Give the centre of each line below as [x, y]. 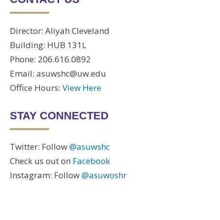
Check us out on [41, 161]
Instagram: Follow [46, 175]
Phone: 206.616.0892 [50, 59]
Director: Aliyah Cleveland [60, 30]
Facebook [91, 161]
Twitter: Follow [40, 147]
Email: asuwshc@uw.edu [58, 73]
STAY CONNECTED [59, 115]
